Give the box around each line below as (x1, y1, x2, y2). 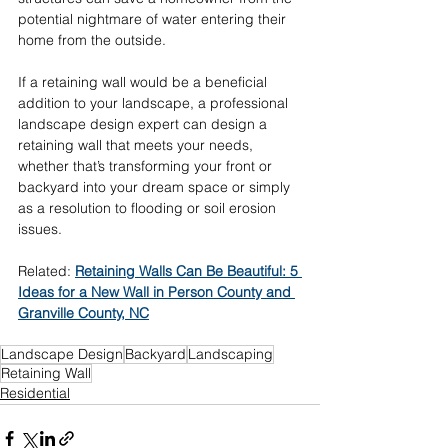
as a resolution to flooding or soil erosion (18, 199, 280, 218)
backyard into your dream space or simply (18, 178, 294, 197)
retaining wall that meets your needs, (18, 136, 257, 155)
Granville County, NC (18, 304, 149, 323)
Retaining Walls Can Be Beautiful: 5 (75, 262, 302, 281)
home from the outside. (18, 31, 170, 50)
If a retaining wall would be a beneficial (18, 73, 271, 92)
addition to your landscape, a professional (18, 94, 292, 113)
